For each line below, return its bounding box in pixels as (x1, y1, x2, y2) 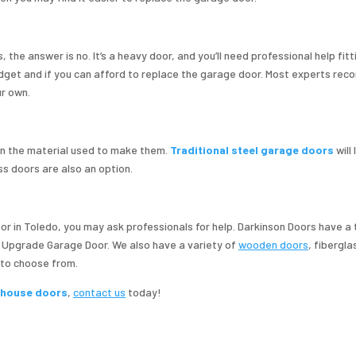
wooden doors (238, 238, 308, 252)
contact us (73, 285, 126, 300)
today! (126, 285, 161, 300)
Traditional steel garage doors (170, 143, 334, 157)
